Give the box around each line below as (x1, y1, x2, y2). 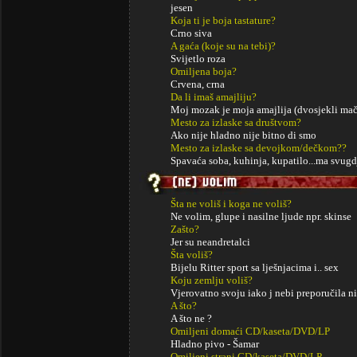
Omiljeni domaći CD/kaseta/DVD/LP (171, 325, 330, 337)
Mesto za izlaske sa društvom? (171, 116, 301, 128)
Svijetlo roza (171, 53, 226, 65)
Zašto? (171, 223, 199, 235)
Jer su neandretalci (171, 236, 250, 248)
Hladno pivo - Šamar (171, 338, 259, 350)
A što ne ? (171, 312, 212, 324)
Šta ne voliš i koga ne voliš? (171, 198, 292, 210)
